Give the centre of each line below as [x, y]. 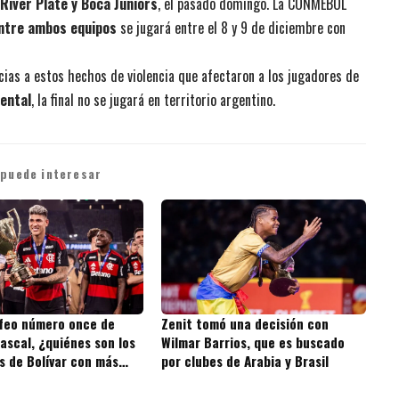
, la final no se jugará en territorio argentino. [153, 99]
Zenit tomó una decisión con [245, 323]
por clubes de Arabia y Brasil [245, 360]
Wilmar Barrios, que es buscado [253, 342]
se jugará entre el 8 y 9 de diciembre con [231, 27]
